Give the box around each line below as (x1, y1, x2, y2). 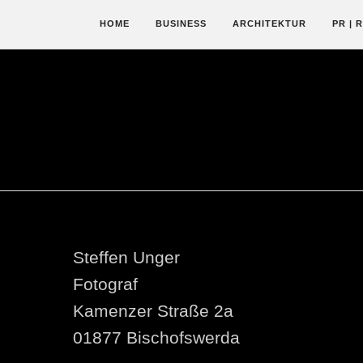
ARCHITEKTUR (232, 19, 306, 28)
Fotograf (73, 274, 138, 293)
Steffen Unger (73, 247, 180, 267)
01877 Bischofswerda (73, 327, 240, 347)
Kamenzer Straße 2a (73, 301, 233, 320)
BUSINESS (155, 19, 207, 28)
